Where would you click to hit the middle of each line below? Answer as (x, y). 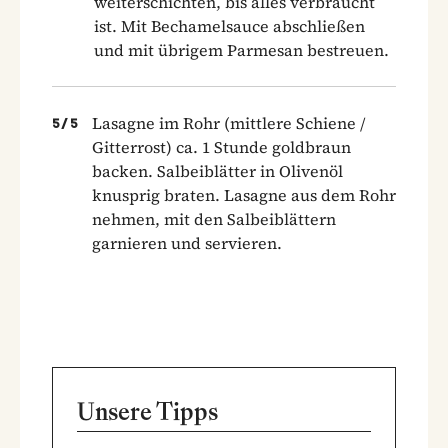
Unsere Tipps (147, 411)
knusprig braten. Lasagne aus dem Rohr (244, 194)
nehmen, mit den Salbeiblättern (214, 218)
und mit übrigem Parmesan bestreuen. (241, 49)
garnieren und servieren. (187, 242)
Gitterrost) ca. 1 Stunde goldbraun (221, 146)
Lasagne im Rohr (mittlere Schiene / (228, 122)
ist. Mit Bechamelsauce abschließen (229, 25)
